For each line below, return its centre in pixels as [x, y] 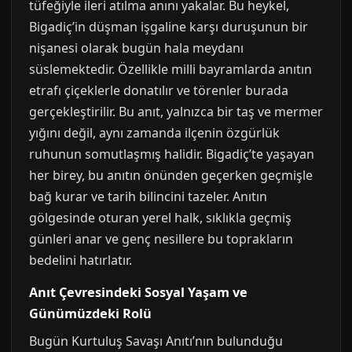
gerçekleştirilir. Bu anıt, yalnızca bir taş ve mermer [176, 112]
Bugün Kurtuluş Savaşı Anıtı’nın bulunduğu [156, 341]
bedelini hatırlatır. [81, 260]
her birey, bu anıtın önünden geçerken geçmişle [171, 175]
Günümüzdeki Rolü [90, 313]
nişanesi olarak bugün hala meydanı [136, 48]
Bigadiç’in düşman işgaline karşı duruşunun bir [169, 27]
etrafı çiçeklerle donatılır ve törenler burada [159, 90]
